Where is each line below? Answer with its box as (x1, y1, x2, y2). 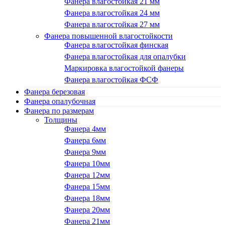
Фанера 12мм (64, 171, 110, 180)
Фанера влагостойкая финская (64, 41, 168, 50)
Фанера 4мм (64, 125, 106, 134)
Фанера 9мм (64, 148, 106, 157)
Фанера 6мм (64, 136, 106, 145)
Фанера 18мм (64, 194, 110, 203)
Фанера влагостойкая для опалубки (64, 52, 186, 61)
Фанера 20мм (64, 205, 110, 214)
